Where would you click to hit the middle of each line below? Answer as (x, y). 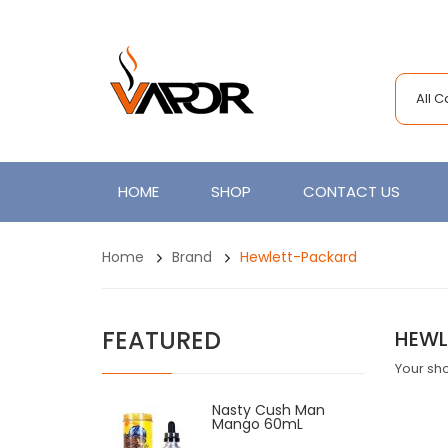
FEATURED (161, 340)
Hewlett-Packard (298, 257)
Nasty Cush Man (268, 410)
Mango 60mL (257, 424)
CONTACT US (351, 191)
